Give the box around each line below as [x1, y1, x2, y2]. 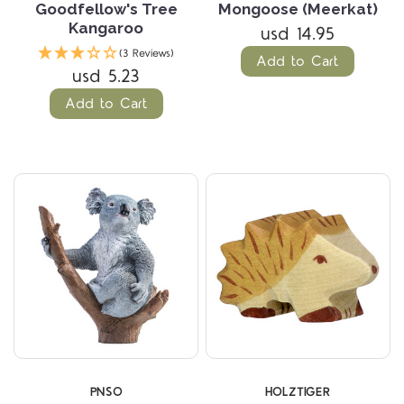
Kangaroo [69, 19, 144, 38]
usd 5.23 [72, 64, 141, 90]
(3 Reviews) [119, 46, 175, 62]
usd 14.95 [261, 22, 335, 48]
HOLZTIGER [264, 383, 331, 400]
